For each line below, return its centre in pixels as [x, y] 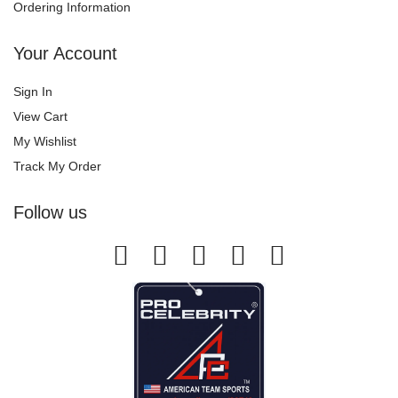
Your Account [65, 53]
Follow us [50, 212]
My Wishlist [45, 141]
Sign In [33, 91]
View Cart [40, 116]
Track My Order [57, 166]
